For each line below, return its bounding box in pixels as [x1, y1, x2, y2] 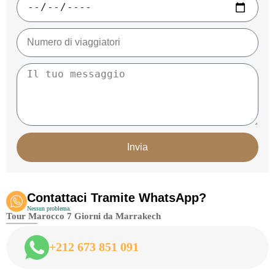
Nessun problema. [27, 204, 71, 212]
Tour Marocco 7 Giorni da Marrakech [6, 211, 161, 221]
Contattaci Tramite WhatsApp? [27, 190, 206, 204]
